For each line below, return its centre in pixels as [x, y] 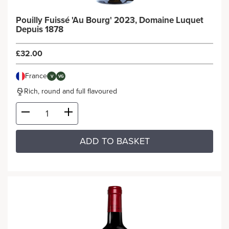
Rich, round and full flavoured [71, 91]
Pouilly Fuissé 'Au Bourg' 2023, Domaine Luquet [110, 20]
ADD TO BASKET [114, 141]
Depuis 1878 [40, 29]
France [36, 76]
